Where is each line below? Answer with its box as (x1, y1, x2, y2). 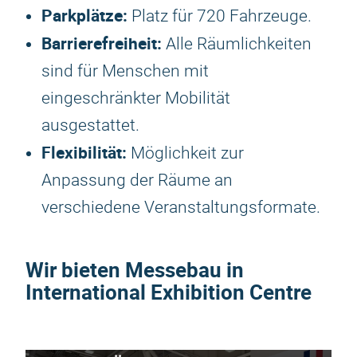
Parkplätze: (41, 4, 127, 26)
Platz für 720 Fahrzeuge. (127, 6, 312, 25)
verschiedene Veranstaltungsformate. (41, 198, 320, 217)
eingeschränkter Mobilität (41, 88, 230, 108)
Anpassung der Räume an (41, 171, 233, 190)
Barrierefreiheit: (41, 32, 162, 54)
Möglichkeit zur (127, 143, 244, 163)
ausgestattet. (41, 116, 139, 135)
